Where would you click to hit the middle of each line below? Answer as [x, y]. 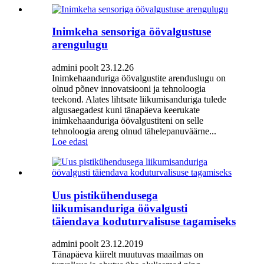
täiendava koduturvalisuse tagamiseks [144, 221]
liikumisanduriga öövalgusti [120, 208]
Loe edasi [70, 142]
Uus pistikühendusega [105, 195]
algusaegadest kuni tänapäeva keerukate [126, 110]
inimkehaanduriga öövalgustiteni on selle [128, 121]
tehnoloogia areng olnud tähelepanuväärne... [134, 131]
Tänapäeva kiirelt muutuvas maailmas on [128, 255]
